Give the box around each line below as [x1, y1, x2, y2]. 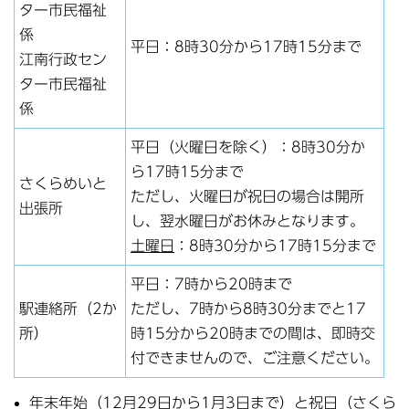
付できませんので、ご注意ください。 [131, 350, 379, 365]
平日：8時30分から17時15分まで [131, 38, 362, 54]
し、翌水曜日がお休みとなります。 [131, 213, 364, 228]
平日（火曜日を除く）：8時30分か [131, 139, 365, 154]
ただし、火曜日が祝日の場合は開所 [131, 188, 364, 204]
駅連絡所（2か [19, 300, 117, 316]
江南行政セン [19, 51, 107, 67]
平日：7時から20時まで [131, 276, 292, 291]
